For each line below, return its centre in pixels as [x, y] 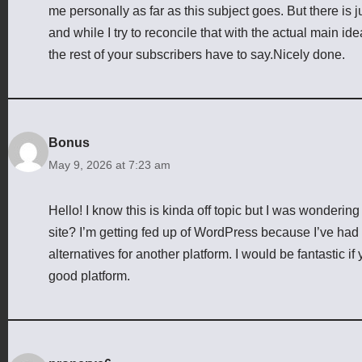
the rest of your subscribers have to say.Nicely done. [197, 54]
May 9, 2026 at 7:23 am [109, 164]
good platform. [89, 276]
